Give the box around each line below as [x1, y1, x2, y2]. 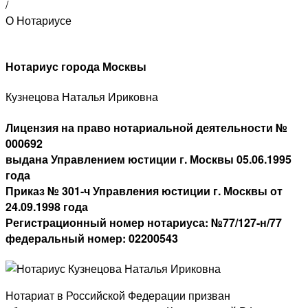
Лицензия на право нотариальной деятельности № [5, 119, 287, 135]
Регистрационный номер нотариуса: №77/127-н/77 [5, 214, 282, 230]
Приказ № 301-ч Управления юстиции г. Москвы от [5, 182, 283, 199]
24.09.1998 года [5, 198, 88, 214]
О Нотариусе [5, 12, 71, 28]
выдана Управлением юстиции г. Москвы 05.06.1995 [5, 151, 291, 167]
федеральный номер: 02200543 [5, 230, 178, 246]
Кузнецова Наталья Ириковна [5, 89, 158, 105]
